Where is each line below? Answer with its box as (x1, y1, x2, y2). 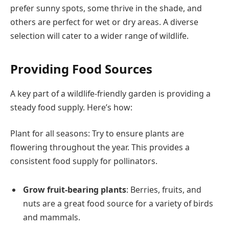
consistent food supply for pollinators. (10, 155, 157, 167)
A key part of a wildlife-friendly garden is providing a (10, 87, 211, 99)
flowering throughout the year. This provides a (10, 142, 190, 153)
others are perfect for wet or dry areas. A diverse (10, 16, 198, 28)
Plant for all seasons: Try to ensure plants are (10, 128, 184, 140)
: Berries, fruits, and (126, 184, 201, 195)
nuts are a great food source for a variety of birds (23, 197, 213, 209)
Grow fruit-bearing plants (23, 184, 126, 195)
